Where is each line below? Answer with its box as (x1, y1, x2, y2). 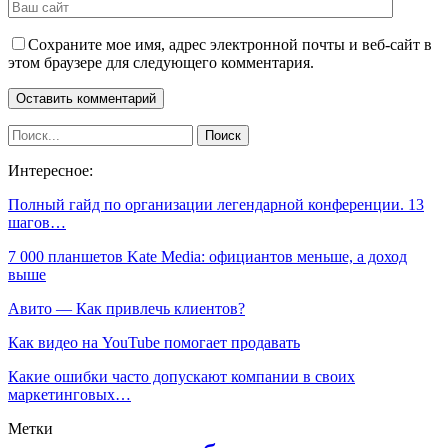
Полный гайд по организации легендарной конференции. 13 (8, 196, 424, 214)
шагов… (8, 214, 66, 232)
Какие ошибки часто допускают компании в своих (8, 368, 355, 386)
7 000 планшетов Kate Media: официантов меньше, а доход (8, 248, 407, 266)
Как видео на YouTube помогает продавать (8, 334, 300, 352)
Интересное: (8, 162, 93, 180)
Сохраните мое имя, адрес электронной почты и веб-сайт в (28, 36, 432, 54)
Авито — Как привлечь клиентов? (8, 300, 245, 318)
